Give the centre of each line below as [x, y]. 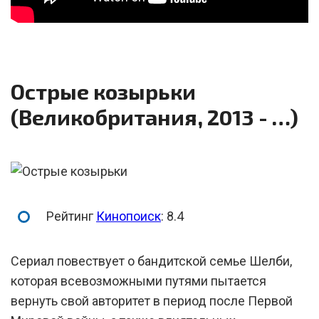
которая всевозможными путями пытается [138, 281]
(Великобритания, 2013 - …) [155, 117]
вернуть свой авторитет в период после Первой [152, 301]
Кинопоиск [129, 216]
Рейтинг [71, 216]
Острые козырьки [103, 91]
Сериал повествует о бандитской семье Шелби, [151, 261]
